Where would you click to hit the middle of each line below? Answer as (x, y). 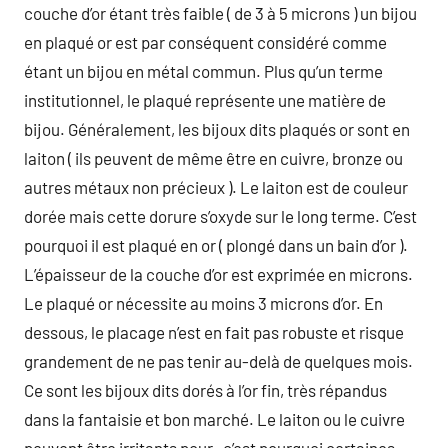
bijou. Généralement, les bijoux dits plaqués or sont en (217, 128)
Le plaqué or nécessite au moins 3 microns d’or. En (203, 302)
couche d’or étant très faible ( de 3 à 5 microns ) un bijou (220, 12)
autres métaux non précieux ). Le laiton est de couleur (216, 186)
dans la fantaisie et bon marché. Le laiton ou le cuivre (214, 418)
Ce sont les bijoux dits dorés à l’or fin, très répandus (205, 389)
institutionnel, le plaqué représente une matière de (205, 99)
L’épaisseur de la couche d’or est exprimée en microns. (218, 273)
